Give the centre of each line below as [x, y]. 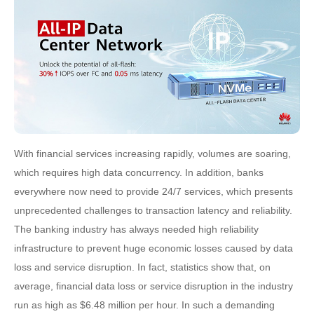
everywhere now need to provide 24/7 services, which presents [153, 191]
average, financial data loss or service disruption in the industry [153, 286]
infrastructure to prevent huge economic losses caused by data [153, 248]
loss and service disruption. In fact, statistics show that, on [142, 267]
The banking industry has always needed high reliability [136, 229]
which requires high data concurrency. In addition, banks [139, 172]
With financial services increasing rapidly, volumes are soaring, [152, 153]
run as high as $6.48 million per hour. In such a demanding [144, 305]
